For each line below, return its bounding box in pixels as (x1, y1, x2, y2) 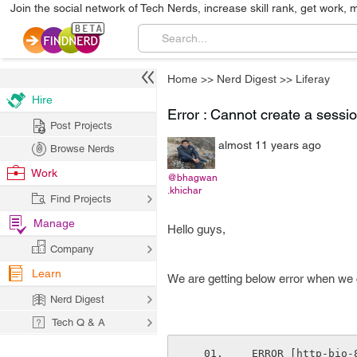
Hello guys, (167, 222, 226, 236)
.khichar (167, 185, 202, 196)
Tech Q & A (52, 316, 105, 328)
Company (50, 243, 94, 255)
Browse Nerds (50, 143, 115, 155)
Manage (33, 217, 75, 229)
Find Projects (50, 193, 112, 205)
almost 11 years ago (218, 139, 321, 151)
